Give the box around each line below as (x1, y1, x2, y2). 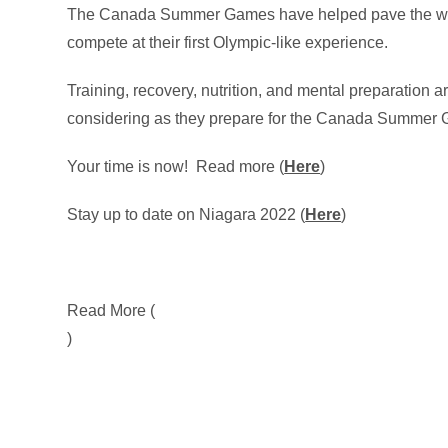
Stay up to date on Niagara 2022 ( (67, 206, 306, 223)
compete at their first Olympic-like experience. (67, 34, 389, 51)
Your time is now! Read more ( (67, 158, 285, 175)
